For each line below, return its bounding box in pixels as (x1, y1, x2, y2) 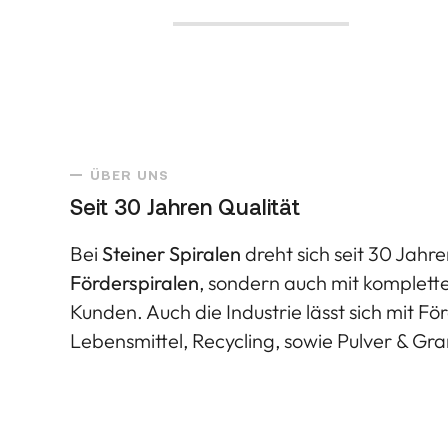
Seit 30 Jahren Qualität (70, 193, 300, 220)
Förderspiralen (70, 270, 199, 296)
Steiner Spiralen (102, 241, 241, 267)
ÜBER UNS (90, 166, 169, 184)
